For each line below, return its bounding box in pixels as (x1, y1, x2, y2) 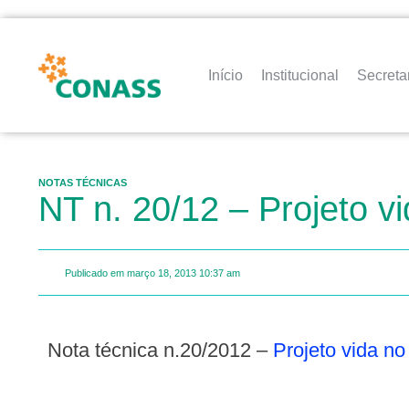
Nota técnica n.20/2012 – (62, 339, 273, 362)
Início (208, 67, 244, 83)
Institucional (261, 67, 340, 83)
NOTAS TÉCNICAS (38, 177, 127, 188)
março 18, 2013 (127, 267, 196, 278)
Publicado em (65, 267, 124, 278)
